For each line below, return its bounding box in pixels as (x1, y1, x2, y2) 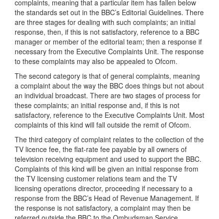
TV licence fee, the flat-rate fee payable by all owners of (15, 144, 187, 154)
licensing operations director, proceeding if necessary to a (15, 183, 193, 193)
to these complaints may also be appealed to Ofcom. (15, 56, 177, 66)
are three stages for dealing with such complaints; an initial (15, 17, 196, 27)
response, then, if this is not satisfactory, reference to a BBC (15, 27, 199, 37)
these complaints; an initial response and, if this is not (15, 100, 179, 110)
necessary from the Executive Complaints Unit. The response (15, 46, 204, 56)
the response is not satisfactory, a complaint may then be (15, 203, 191, 213)
